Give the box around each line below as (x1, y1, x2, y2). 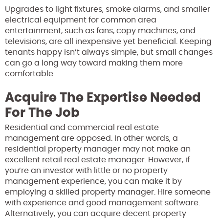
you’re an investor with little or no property (5, 167, 168, 175)
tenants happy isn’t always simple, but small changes (5, 48, 213, 57)
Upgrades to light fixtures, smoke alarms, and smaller (5, 5, 210, 14)
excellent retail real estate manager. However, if (5, 156, 190, 164)
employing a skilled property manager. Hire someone (5, 188, 211, 197)
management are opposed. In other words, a (5, 134, 178, 143)
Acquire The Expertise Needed (5, 91, 201, 105)
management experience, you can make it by (5, 177, 182, 186)
